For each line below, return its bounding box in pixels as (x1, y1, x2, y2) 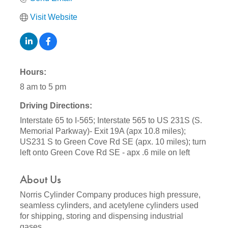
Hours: (20, 68, 46, 77)
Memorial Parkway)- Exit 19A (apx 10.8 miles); (20, 127, 186, 136)
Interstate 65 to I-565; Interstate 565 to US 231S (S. (20, 116, 202, 125)
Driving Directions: (20, 101, 92, 110)
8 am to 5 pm (20, 82, 66, 92)
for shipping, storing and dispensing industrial (20, 212, 183, 221)
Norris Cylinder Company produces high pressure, (20, 190, 201, 199)
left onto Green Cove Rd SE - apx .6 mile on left (20, 148, 190, 157)
